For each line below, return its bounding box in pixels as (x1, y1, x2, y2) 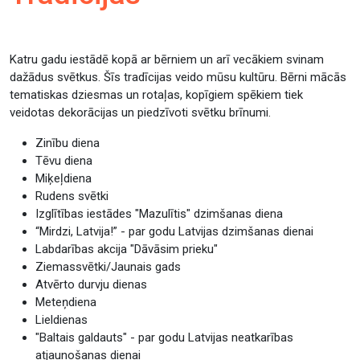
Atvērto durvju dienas (35, 277, 147, 292)
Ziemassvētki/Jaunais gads (35, 260, 181, 274)
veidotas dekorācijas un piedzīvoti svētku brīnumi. (10, 105, 274, 120)
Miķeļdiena (35, 171, 92, 186)
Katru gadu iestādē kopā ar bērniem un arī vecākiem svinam (10, 52, 324, 67)
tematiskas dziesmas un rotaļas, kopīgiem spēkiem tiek (10, 88, 303, 102)
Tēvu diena (35, 153, 92, 168)
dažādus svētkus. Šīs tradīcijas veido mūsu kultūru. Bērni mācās (10, 70, 346, 84)
